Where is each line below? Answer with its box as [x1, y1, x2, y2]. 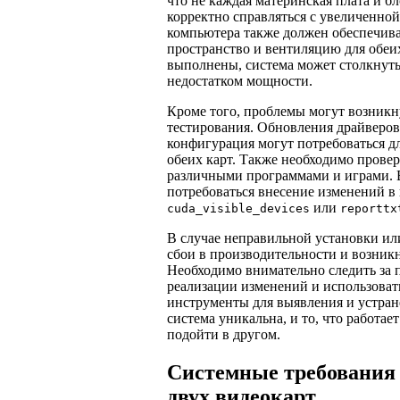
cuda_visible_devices [167, 202, 310, 216]
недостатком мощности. [167, 73, 312, 89]
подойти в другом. [167, 327, 280, 343]
